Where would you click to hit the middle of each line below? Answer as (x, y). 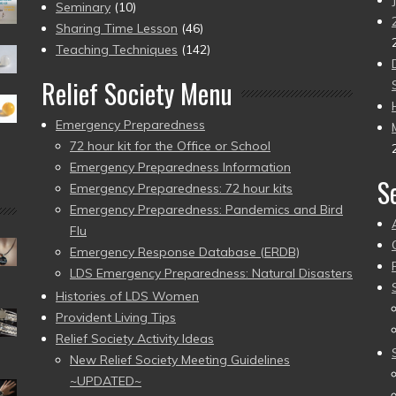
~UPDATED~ (106, 381)
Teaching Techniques (117, 49)
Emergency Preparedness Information (180, 167)
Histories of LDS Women (127, 296)
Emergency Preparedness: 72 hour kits (181, 188)
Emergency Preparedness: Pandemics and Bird (206, 209)
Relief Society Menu (137, 93)
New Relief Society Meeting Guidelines (180, 359)
